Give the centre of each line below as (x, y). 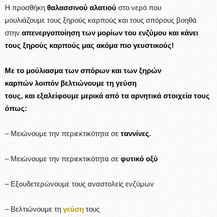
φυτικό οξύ (139, 158)
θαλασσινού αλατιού (81, 7)
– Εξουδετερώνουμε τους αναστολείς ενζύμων (79, 184)
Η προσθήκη (25, 7)
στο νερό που (140, 7)
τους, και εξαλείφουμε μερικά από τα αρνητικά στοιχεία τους (107, 95)
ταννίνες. (136, 133)
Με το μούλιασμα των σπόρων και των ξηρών (83, 70)
